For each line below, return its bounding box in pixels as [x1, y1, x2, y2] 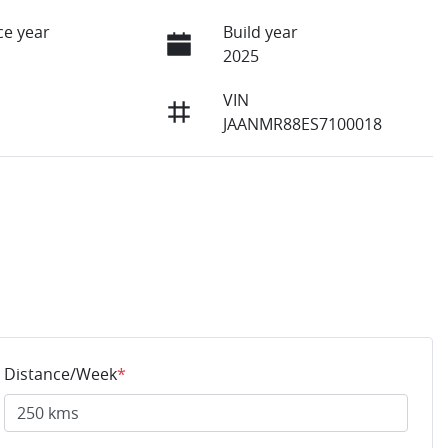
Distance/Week [4, 362, 117, 385]
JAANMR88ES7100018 [222, 112, 382, 135]
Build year [222, 20, 298, 43]
